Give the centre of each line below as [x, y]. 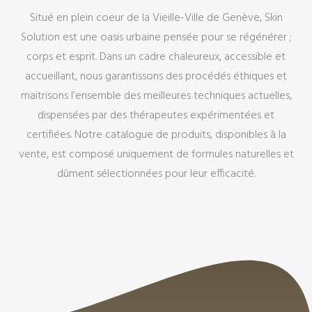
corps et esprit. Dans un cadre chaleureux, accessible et [156, 57]
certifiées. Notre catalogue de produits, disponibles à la [156, 135]
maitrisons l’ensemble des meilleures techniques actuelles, [156, 96]
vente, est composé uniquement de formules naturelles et [156, 155]
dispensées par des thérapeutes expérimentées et [156, 116]
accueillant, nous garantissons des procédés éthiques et [156, 77]
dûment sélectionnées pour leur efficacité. [156, 174]
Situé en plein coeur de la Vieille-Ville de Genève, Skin [156, 18]
